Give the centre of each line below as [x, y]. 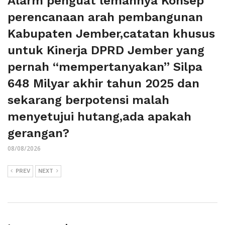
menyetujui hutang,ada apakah [99, 116]
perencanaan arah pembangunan [105, 17]
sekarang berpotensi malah [88, 100]
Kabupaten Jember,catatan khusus [111, 33]
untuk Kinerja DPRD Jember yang [106, 50]
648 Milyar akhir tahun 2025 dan [103, 83]
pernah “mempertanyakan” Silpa [105, 67]
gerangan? [38, 133]
